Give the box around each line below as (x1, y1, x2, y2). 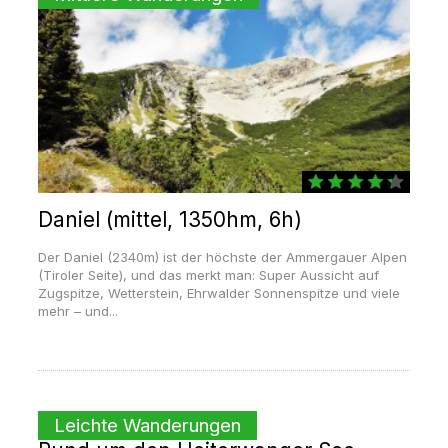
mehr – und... (37, 303, 118, 320)
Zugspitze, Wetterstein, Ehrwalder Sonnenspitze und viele (37, 285, 400, 302)
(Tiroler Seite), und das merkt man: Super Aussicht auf (37, 267, 379, 284)
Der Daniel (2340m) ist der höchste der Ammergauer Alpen (37, 249, 407, 266)
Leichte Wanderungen (53, 414, 241, 438)
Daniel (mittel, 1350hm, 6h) (37, 207, 302, 233)
